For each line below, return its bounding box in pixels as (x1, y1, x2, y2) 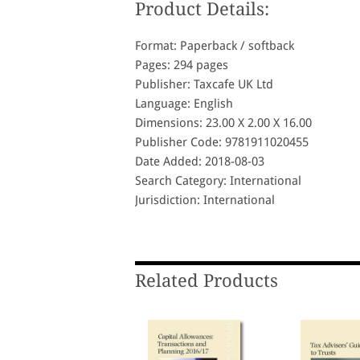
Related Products (135, 271, 278, 292)
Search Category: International (135, 174, 301, 189)
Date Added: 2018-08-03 (135, 154, 264, 170)
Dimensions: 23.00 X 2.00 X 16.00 (135, 116, 312, 131)
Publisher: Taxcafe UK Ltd (135, 77, 273, 92)
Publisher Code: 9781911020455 (135, 135, 309, 150)
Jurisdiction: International (135, 193, 275, 208)
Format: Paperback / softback (135, 39, 294, 54)
